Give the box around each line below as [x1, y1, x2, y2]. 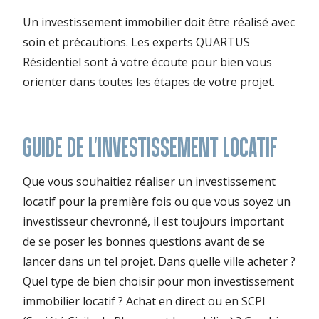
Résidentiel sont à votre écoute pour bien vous [23, 54, 272, 70]
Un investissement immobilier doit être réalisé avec [23, 14, 295, 31]
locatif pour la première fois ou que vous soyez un [23, 194, 291, 210]
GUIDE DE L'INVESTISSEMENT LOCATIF [23, 133, 278, 162]
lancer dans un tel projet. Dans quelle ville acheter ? [23, 253, 296, 270]
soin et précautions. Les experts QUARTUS [23, 34, 250, 51]
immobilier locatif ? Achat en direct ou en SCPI [23, 293, 266, 310]
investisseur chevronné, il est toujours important [23, 214, 284, 230]
